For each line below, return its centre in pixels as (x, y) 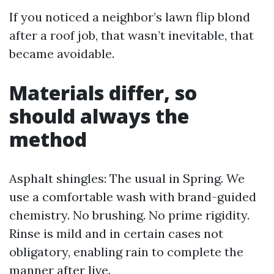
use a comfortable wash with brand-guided (133, 197)
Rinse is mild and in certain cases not (116, 233)
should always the (99, 116)
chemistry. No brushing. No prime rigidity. (129, 215)
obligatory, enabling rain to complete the (126, 252)
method (48, 139)
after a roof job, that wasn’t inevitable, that (131, 35)
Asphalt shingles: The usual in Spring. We (127, 178)
